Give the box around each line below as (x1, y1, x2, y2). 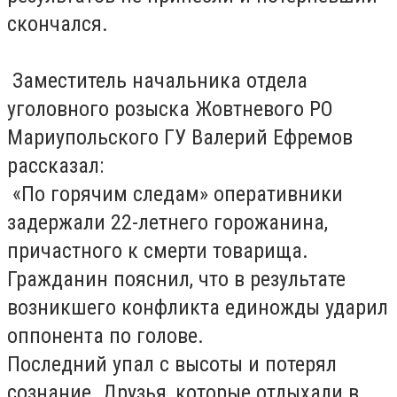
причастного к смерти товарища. (7, 238, 308, 264)
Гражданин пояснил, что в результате (7, 267, 346, 292)
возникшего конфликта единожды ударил (7, 295, 388, 321)
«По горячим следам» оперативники (7, 182, 343, 207)
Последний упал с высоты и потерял (7, 352, 337, 378)
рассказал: (7, 153, 109, 179)
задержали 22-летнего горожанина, (7, 210, 328, 236)
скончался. (7, 12, 113, 37)
